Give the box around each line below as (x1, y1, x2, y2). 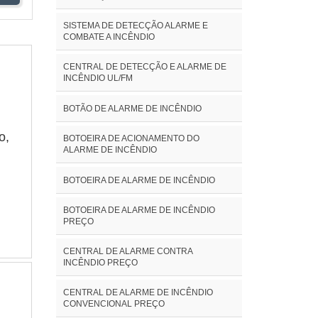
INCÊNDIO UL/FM (62, 72, 133, 83)
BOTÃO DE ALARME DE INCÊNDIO (62, 103, 202, 114)
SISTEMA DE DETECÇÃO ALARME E (62, 20, 208, 31)
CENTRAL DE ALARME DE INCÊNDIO (62, 287, 213, 297)
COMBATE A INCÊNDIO (62, 31, 155, 42)
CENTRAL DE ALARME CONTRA (62, 246, 192, 256)
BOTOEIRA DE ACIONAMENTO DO (62, 133, 199, 143)
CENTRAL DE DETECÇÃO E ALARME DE (62, 61, 226, 72)
